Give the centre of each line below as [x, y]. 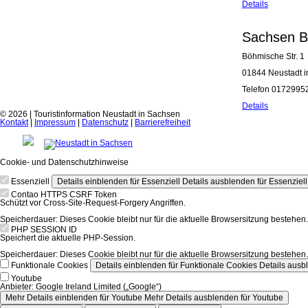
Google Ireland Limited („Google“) [98, 287]
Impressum [55, 122]
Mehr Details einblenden [52, 298]
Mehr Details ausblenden [191, 298]
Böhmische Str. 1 [273, 56]
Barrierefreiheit [163, 122]
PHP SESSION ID [44, 230]
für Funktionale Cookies [212, 265]
